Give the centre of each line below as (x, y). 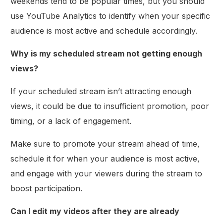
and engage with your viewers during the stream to (107, 173)
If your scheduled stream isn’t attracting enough (101, 91)
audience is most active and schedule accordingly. (104, 30)
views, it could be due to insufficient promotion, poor (110, 106)
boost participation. (47, 188)
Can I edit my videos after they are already (95, 211)
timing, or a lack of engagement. (71, 121)
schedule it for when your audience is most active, (105, 158)
